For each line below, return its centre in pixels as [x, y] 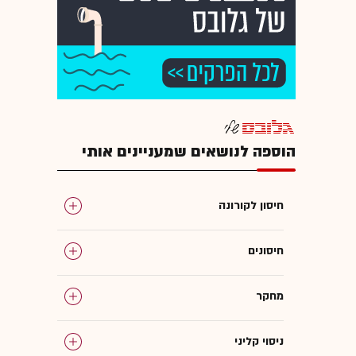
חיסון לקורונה [251, 205]
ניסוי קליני [259, 341]
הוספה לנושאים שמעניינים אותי [189, 151]
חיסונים [266, 250]
